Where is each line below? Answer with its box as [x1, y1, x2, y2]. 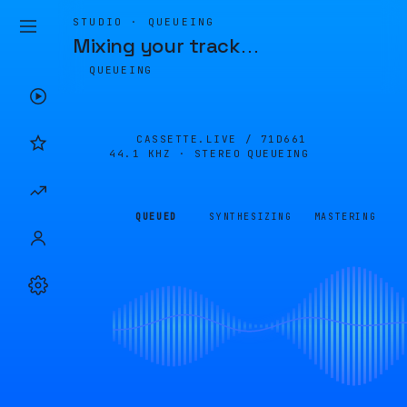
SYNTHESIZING [209, 211, 293, 223]
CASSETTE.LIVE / [136, 133, 261, 145]
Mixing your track [73, 33, 240, 58]
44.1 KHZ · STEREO [109, 147, 242, 160]
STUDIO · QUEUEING [73, 15, 215, 28]
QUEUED [135, 211, 177, 223]
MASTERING [313, 211, 377, 223]
